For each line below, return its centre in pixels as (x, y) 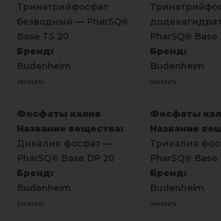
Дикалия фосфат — (64, 143)
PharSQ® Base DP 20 (65, 158)
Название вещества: (70, 129)
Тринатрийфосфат (62, 7)
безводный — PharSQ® (73, 21)
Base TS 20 (42, 36)
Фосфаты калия (58, 114)
